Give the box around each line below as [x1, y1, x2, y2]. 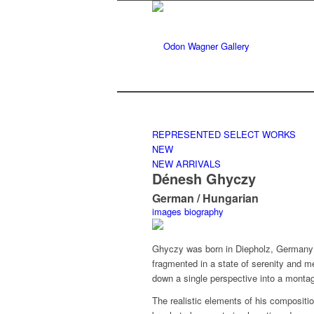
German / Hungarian [152, 190, 259, 206]
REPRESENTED [152, 128, 221, 141]
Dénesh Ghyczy [152, 168, 256, 189]
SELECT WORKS [224, 128, 296, 141]
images [152, 205, 182, 218]
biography [184, 205, 224, 218]
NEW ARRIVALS [152, 157, 221, 170]
